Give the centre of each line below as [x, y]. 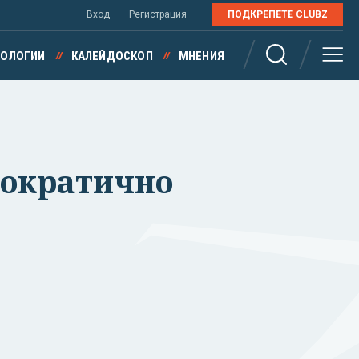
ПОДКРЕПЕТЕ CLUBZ [278, 14]
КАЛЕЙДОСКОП [112, 56]
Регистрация [158, 14]
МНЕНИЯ [201, 56]
